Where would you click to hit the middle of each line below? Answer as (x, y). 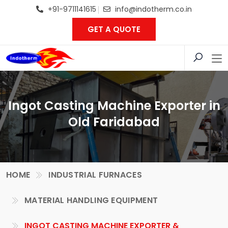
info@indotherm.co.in (153, 9)
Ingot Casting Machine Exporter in (114, 106)
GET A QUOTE (114, 29)
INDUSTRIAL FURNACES (95, 175)
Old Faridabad (114, 122)
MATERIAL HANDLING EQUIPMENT (91, 200)
